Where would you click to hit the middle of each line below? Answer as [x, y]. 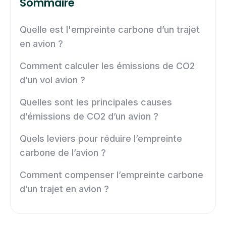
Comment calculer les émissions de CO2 [107, 66]
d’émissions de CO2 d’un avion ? [89, 116]
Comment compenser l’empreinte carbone [111, 175]
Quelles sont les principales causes [96, 102]
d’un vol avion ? [52, 80]
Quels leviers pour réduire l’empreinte [101, 138]
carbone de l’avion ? [63, 152]
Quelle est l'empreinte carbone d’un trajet [110, 29]
